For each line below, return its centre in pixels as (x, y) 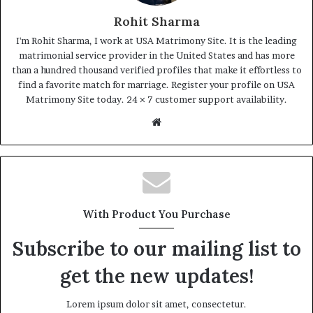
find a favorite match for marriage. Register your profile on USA (156, 85)
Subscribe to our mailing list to (156, 249)
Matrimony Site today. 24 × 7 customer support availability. (156, 99)
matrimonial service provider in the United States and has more (156, 55)
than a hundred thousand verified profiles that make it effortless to (156, 70)
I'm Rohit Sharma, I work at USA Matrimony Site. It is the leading (156, 41)
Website (181, 121)
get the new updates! (156, 276)
